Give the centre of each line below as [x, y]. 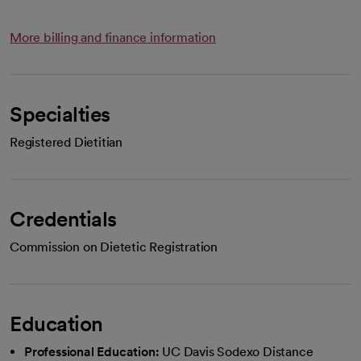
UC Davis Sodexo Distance [238, 352]
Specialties [60, 114]
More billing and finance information [113, 37]
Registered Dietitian [66, 142]
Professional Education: [92, 352]
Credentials [63, 219]
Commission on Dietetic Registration [114, 247]
